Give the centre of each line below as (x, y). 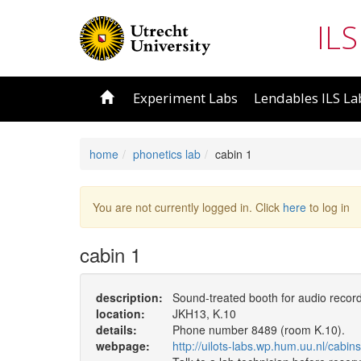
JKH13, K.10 (204, 313)
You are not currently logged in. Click (188, 207)
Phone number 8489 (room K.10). (258, 330)
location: (120, 313)
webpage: (123, 346)
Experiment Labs (185, 98)
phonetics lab (167, 154)
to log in (328, 207)
